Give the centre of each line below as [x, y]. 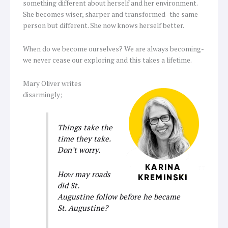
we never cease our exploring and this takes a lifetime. [107, 60]
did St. [68, 186]
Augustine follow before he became [119, 197]
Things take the [85, 127]
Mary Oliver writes [52, 84]
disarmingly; [42, 95]
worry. [90, 150]
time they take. [84, 139]
